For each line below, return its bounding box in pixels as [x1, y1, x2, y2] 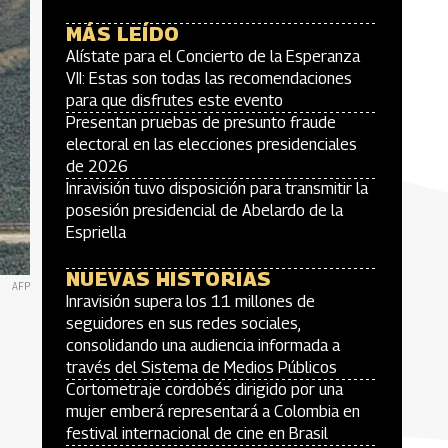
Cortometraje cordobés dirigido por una [66, 380, 343, 399]
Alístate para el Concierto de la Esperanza [66, 47, 360, 66]
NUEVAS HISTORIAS [66, 267, 272, 291]
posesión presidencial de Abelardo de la [66, 201, 343, 220]
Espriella [66, 223, 126, 242]
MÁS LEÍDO [66, 22, 180, 46]
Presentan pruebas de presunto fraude [66, 113, 336, 132]
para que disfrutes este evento [66, 91, 283, 110]
